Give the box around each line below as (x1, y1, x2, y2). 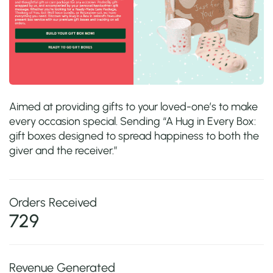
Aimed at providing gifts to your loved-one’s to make (9, 99, 258, 113)
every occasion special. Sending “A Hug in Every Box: (9, 114, 256, 128)
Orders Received (9, 194, 97, 210)
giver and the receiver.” (9, 143, 118, 157)
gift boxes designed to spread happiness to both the (9, 129, 259, 143)
